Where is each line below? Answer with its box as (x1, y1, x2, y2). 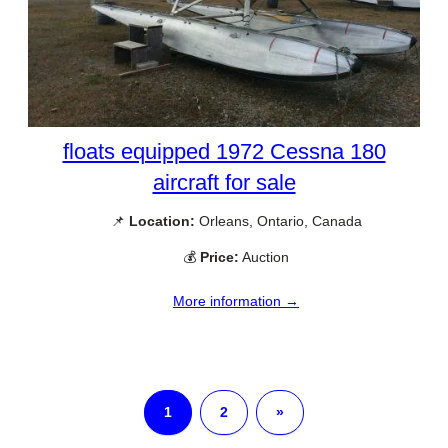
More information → (173, 292, 299, 309)
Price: (200, 248, 239, 265)
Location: (128, 213, 195, 230)
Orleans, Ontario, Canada (194, 213, 362, 230)
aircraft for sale (152, 170, 296, 196)
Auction (239, 248, 289, 265)
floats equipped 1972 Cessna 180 (62, 139, 386, 165)
